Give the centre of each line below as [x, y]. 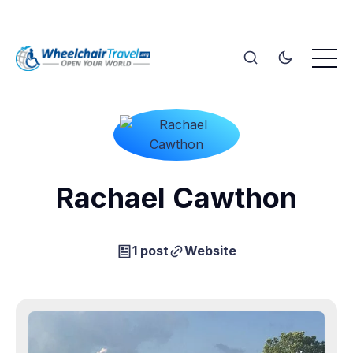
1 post [150, 251]
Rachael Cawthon [176, 198]
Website [210, 251]
